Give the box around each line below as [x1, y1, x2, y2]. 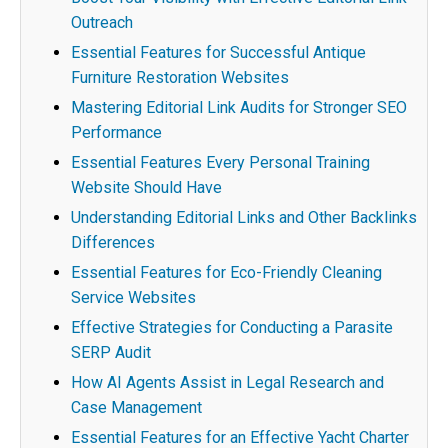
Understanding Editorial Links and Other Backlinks [71, 208, 417, 227]
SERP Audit [71, 343, 151, 362]
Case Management [71, 398, 202, 417]
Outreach [71, 13, 133, 32]
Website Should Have [71, 178, 222, 197]
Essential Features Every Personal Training [71, 153, 370, 172]
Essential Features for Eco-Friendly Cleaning [71, 263, 382, 282]
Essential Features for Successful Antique [71, 43, 366, 62]
